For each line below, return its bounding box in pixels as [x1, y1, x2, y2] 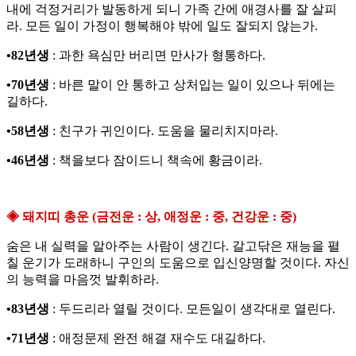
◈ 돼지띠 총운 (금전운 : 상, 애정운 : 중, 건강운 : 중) [6, 210, 296, 224]
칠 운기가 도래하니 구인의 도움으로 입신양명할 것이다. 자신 [6, 256, 350, 270]
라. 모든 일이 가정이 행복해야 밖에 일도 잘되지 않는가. [6, 19, 318, 33]
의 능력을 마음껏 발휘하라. [6, 273, 159, 287]
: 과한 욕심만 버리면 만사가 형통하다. [49, 48, 265, 63]
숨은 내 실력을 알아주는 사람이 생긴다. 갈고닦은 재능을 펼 [6, 239, 340, 253]
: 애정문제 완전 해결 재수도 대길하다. [49, 331, 265, 346]
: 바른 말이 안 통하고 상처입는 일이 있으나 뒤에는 [49, 78, 335, 92]
